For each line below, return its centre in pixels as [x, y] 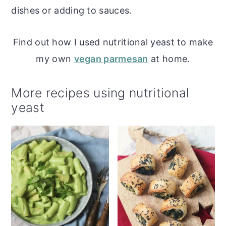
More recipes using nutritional [100, 93]
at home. [169, 59]
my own [55, 59]
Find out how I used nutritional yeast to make [113, 42]
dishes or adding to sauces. [72, 10]
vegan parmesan [111, 59]
